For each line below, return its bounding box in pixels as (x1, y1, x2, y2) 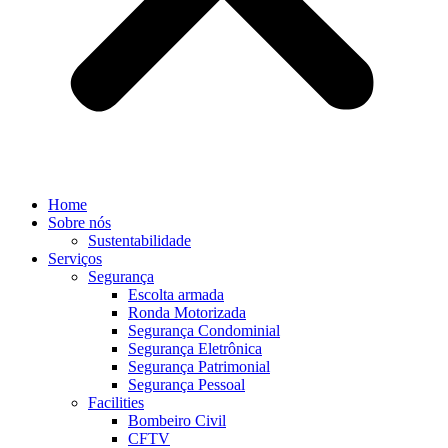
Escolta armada (128, 286, 224, 303)
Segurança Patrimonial (128, 358, 270, 375)
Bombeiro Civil (128, 412, 226, 429)
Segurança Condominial (128, 322, 280, 339)
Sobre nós (48, 214, 111, 231)
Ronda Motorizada (128, 304, 246, 321)
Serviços (48, 250, 102, 267)
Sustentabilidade (88, 232, 191, 249)
